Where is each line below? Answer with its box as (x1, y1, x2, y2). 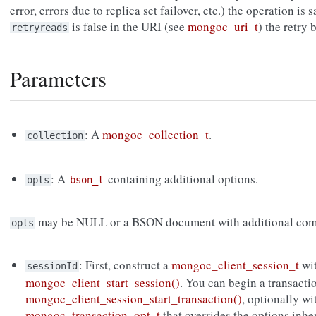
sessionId (27, 260, 78, 272)
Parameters (10, 64, 107, 94)
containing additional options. (105, 171, 259, 188)
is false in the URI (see (69, 18, 188, 35)
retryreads (11, 22, 68, 34)
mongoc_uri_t (188, 18, 258, 35)
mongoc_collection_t (102, 126, 209, 143)
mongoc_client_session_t (171, 257, 300, 274)
